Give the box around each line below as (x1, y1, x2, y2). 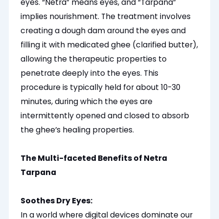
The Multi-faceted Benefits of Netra (21, 153, 168, 164)
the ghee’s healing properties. (21, 124, 134, 136)
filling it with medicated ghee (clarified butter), (21, 39, 198, 51)
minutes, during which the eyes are (21, 96, 153, 108)
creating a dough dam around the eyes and (21, 25, 186, 37)
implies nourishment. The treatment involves (21, 11, 191, 22)
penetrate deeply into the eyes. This (21, 67, 159, 79)
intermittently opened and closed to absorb (21, 110, 190, 122)
